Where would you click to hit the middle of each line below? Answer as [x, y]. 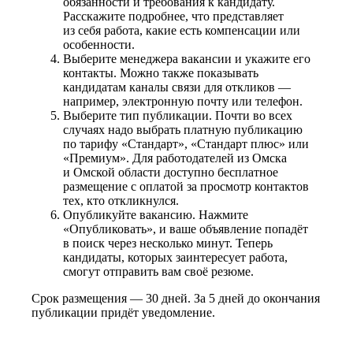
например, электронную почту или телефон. [183, 101]
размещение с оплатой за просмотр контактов [186, 186]
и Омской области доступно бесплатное [171, 172]
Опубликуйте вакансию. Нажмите [156, 214]
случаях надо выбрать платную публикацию [183, 129]
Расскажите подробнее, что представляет [173, 16]
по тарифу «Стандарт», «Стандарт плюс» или [186, 143]
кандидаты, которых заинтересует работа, [175, 257]
